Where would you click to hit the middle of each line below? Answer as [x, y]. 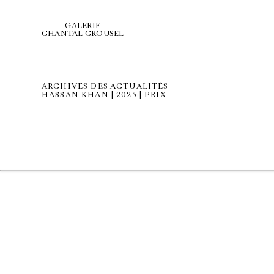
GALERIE [83, 26]
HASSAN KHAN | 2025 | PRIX [104, 95]
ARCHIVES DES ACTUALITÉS [105, 86]
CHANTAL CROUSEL [83, 34]
